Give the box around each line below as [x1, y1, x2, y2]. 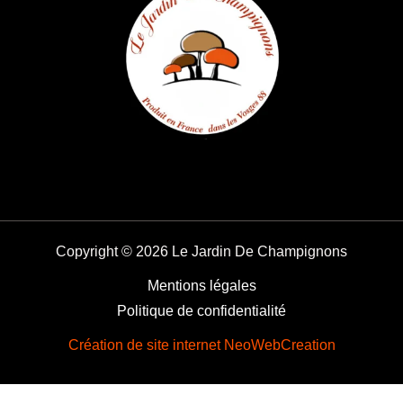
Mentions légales [147, 277, 256, 293]
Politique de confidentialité [117, 302, 286, 318]
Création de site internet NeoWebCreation [67, 336, 336, 353]
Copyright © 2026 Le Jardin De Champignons [56, 243, 347, 259]
